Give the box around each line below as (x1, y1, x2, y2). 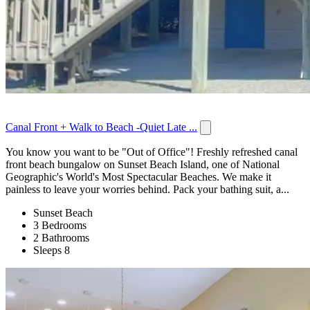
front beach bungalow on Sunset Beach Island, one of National (6, 158, 280, 170)
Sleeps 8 (33, 244, 70, 256)
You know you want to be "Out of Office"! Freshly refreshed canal (6, 145, 298, 158)
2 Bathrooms (33, 231, 89, 244)
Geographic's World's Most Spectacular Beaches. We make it (6, 170, 271, 183)
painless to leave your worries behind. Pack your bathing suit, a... (6, 183, 289, 195)
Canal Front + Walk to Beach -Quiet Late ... (6, 120, 197, 133)
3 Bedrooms (33, 219, 86, 231)
